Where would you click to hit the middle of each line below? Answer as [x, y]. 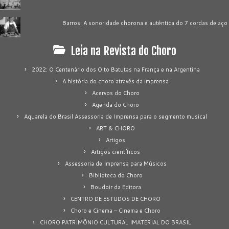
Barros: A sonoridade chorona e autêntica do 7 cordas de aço [145, 23]
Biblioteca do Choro [116, 175]
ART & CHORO [116, 128]
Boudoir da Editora [116, 187]
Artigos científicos [116, 152]
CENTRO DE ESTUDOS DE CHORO [116, 199]
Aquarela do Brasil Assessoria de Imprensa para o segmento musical [116, 116]
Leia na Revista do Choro [123, 51]
